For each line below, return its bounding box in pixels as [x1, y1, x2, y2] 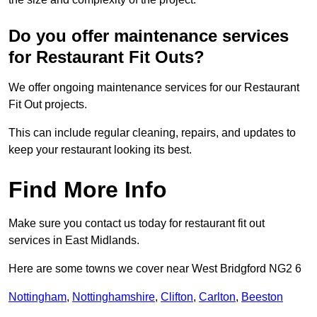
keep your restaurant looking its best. [8, 144, 192, 156]
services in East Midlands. [8, 234, 139, 247]
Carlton [199, 291, 236, 304]
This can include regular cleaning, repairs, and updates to [8, 127, 296, 139]
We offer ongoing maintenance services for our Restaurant [8, 81, 299, 94]
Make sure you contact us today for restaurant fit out [8, 217, 265, 230]
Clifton [161, 291, 193, 304]
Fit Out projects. [8, 98, 87, 111]
